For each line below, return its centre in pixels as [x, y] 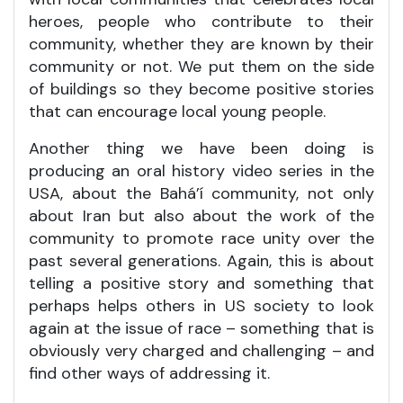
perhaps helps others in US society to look [201, 305]
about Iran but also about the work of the [201, 215]
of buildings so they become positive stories [201, 89]
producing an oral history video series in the [201, 170]
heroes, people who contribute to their [201, 21]
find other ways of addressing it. [149, 373]
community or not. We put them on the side [201, 66]
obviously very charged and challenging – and [201, 350]
